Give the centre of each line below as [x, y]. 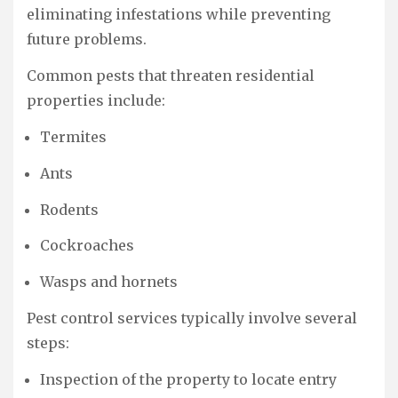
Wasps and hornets [109, 282]
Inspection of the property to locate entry [188, 379]
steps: [48, 342]
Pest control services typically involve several [192, 318]
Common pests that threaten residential [171, 76]
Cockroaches [87, 246]
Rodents [69, 209]
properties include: [96, 101]
